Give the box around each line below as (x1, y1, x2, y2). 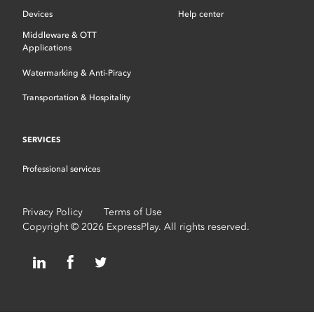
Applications (22, 43, 72, 53)
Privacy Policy (22, 206, 83, 218)
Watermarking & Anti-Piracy (22, 67, 132, 78)
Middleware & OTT (22, 30, 97, 40)
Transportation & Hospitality (22, 93, 131, 102)
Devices (22, 8, 53, 19)
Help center (178, 8, 224, 19)
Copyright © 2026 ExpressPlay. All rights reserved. (22, 221, 250, 233)
